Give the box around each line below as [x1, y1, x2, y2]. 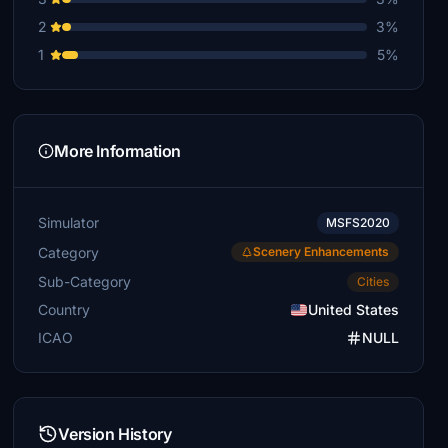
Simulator [38, 214, 100, 231]
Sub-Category [38, 272, 132, 290]
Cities [356, 274, 389, 289]
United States [307, 301, 399, 318]
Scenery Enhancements [252, 244, 389, 259]
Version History [58, 424, 172, 444]
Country [38, 301, 91, 318]
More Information [54, 141, 181, 161]
